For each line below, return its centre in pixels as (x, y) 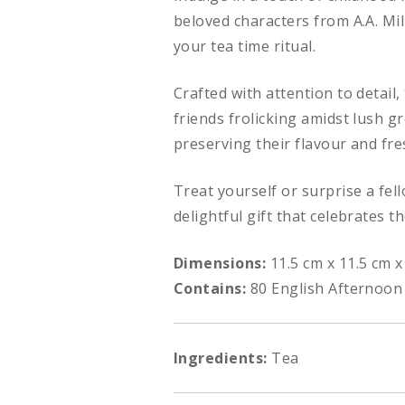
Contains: (210, 289)
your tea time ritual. (245, 47)
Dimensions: (220, 264)
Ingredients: (221, 358)
